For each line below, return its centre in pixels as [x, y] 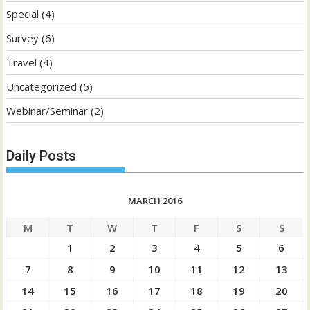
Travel [22, 63]
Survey [23, 38]
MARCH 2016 [155, 200]
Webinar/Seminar [47, 111]
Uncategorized [42, 87]
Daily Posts [42, 155]
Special [23, 14]
